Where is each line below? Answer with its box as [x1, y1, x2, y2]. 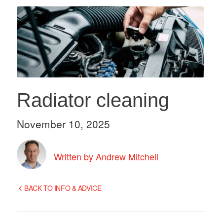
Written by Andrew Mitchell [53, 149, 158, 163]
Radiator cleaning [16, 89, 169, 111]
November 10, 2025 [16, 116, 110, 132]
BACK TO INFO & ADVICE [24, 183, 102, 193]
